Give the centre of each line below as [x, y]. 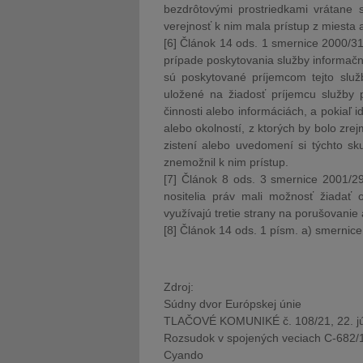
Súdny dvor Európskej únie [233, 304]
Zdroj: [179, 287]
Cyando [184, 355]
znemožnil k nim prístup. [226, 162]
